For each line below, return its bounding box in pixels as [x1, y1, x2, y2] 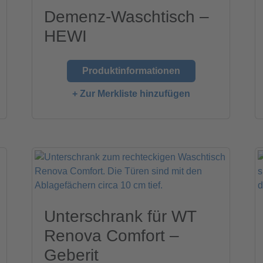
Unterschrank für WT [44, 207, 197, 226]
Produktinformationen [82, 66, 180, 76]
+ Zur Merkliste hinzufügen [72, 89, 190, 99]
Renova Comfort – [44, 227, 180, 245]
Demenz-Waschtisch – [44, 8, 210, 26]
